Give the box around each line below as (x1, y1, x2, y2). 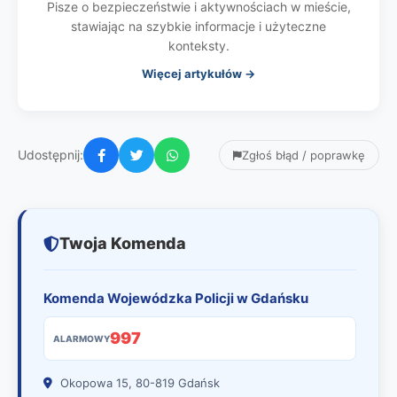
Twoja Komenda (59, 234, 186, 253)
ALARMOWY (53, 333, 110, 344)
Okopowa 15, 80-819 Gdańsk (57, 376, 220, 390)
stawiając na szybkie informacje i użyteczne (71, 19, 326, 34)
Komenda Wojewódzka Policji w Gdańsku (43, 290, 308, 307)
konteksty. (167, 38, 230, 53)
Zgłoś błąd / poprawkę (242, 148, 365, 162)
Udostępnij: (18, 147, 83, 162)
